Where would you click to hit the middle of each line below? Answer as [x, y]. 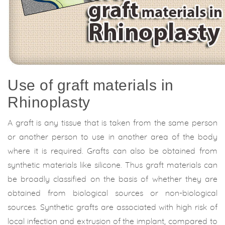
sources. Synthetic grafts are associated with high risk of [113, 207]
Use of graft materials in [91, 85]
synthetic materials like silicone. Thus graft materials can [113, 165]
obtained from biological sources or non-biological [113, 193]
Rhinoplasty [49, 102]
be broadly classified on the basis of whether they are [113, 179]
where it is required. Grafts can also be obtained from [113, 151]
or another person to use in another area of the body [113, 137]
